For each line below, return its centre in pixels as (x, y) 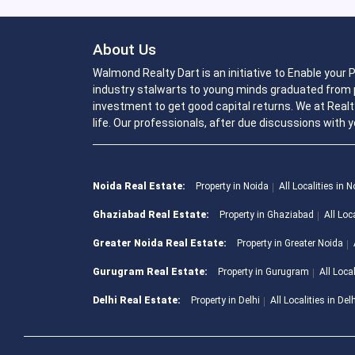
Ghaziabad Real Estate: (151, 215)
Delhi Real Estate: (137, 301)
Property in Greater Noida (290, 244)
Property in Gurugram (263, 272)
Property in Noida (232, 187)
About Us (124, 50)
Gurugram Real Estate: (150, 272)
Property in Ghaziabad (267, 215)
